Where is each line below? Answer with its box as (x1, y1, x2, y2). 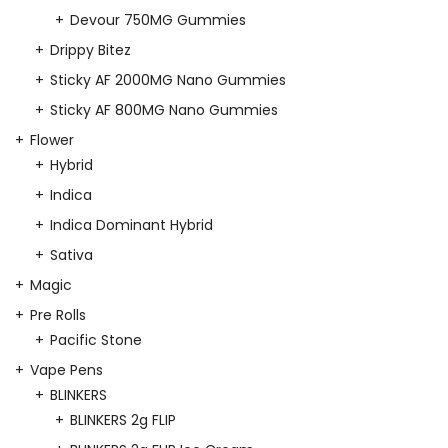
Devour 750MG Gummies (70, 9, 246, 30)
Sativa (50, 244, 93, 265)
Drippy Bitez (50, 39, 131, 60)
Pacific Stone (50, 329, 142, 350)
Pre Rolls (30, 304, 86, 325)
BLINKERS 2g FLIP (70, 409, 176, 430)
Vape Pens (30, 359, 103, 380)
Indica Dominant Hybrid (50, 214, 213, 235)
